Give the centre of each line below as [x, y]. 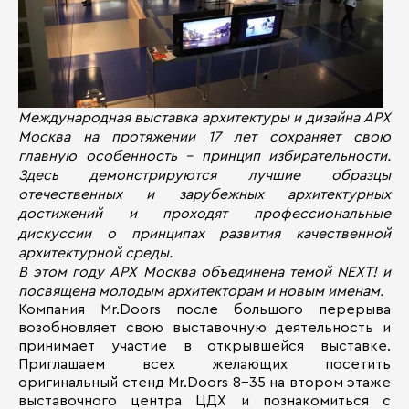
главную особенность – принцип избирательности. [204, 157]
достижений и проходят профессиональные [204, 214]
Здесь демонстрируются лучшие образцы [204, 176]
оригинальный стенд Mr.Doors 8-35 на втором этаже [204, 383]
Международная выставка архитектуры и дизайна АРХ [204, 117]
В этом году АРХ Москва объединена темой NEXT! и [204, 273]
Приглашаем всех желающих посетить [204, 365]
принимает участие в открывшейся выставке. [204, 346]
